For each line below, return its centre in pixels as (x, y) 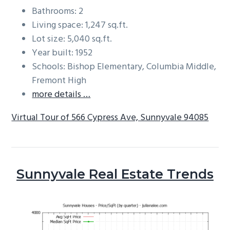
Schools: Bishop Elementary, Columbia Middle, (124, 67)
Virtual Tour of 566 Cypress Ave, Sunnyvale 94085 (110, 118)
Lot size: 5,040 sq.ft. (72, 40)
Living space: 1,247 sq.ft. (80, 26)
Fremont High (59, 81)
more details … (61, 95)
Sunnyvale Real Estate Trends (115, 174)
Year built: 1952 (62, 53)
